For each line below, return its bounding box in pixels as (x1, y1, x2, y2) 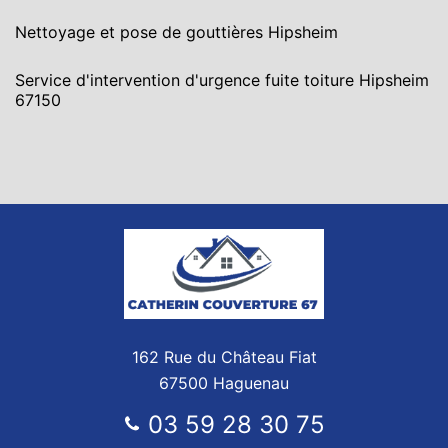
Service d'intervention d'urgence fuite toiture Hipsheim (15, 70, 429, 90)
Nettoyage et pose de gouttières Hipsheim (15, 22, 338, 42)
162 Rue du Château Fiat (131, 347, 317, 367)
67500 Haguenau (159, 373, 289, 393)
